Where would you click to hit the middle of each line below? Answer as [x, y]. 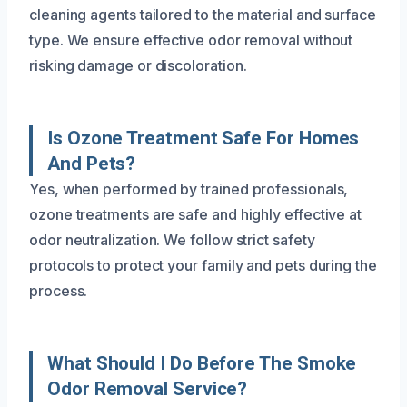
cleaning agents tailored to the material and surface [203, 15]
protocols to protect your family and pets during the [203, 265]
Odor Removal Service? [148, 389]
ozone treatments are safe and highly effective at [196, 214]
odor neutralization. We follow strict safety [172, 240]
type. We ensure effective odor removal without [191, 40]
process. [59, 291]
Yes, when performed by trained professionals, [189, 189]
